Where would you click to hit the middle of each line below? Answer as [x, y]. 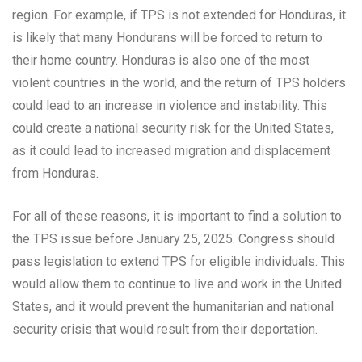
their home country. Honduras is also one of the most [161, 61]
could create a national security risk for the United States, [173, 128]
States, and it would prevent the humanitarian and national [173, 307]
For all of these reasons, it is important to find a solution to [177, 217]
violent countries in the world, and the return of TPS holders [179, 83]
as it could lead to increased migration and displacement [171, 151]
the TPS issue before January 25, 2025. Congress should [173, 239]
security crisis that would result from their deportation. [165, 330]
